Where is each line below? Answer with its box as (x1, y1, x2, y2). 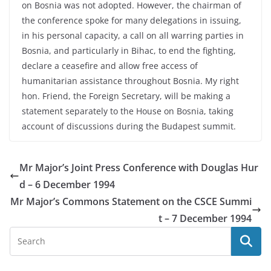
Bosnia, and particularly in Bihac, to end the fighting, (22, 45, 236, 56)
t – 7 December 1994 (158, 212, 252, 225)
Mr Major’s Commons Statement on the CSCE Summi (10, 195, 252, 208)
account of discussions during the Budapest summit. (22, 120, 236, 132)
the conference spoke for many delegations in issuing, (22, 15, 241, 26)
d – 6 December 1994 (19, 178, 115, 191)
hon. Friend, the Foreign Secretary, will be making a (22, 90, 230, 102)
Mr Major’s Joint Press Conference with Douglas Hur (19, 161, 258, 174)
